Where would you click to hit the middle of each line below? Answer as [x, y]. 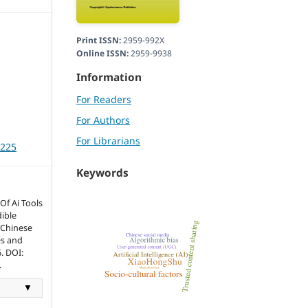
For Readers [104, 100]
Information [109, 78]
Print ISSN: [99, 41]
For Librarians [108, 141]
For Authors [103, 120]
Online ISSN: [102, 54]
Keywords [102, 173]
